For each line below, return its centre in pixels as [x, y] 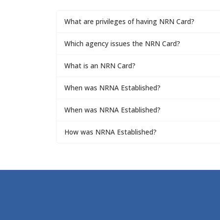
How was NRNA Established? [110, 132]
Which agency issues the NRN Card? [122, 43]
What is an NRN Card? [100, 66]
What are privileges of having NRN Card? [129, 21]
